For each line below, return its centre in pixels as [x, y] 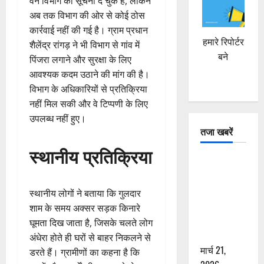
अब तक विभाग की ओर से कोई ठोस [87, 16]
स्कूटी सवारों [221, 205]
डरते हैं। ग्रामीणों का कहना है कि [85, 253]
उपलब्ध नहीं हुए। [58, 119]
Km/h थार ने [222, 191]
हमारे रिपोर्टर [223, 42]
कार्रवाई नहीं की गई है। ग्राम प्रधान [89, 30]
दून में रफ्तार [220, 161]
